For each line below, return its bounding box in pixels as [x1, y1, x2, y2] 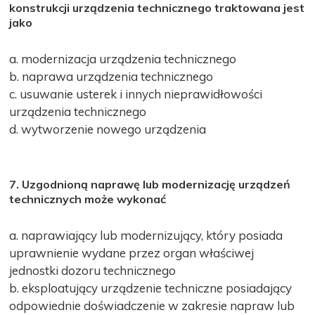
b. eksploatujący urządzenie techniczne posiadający [9, 280, 292, 295]
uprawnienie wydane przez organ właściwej [9, 245, 255, 260]
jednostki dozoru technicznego [9, 262, 176, 278]
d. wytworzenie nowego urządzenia [9, 121, 207, 136]
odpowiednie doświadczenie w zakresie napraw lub [9, 297, 295, 313]
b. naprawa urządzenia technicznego [9, 68, 214, 84]
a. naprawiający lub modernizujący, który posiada [9, 227, 283, 243]
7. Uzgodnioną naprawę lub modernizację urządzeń [9, 176, 291, 191]
